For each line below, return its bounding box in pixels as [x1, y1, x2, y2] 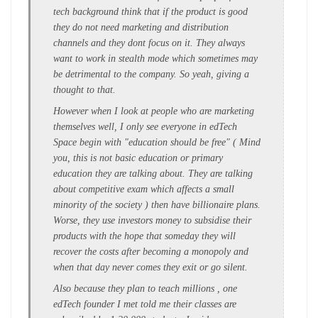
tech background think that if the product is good [53, 6, 248, 17]
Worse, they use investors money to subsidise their [53, 214, 251, 226]
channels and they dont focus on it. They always [53, 37, 245, 48]
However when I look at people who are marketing [53, 105, 254, 116]
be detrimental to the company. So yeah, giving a [53, 68, 249, 79]
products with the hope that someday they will [53, 230, 236, 241]
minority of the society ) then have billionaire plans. [53, 199, 261, 210]
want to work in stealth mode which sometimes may [53, 53, 258, 64]
